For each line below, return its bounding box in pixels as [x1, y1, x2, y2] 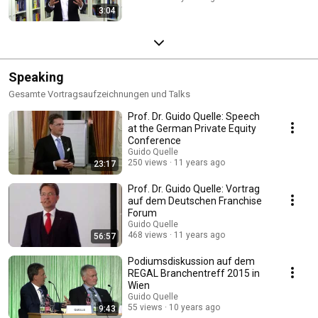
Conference [128, 134, 181, 146]
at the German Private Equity [128, 122, 256, 134]
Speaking [9, 69, 64, 84]
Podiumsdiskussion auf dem [128, 255, 255, 267]
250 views [128, 157, 168, 168]
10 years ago [169, 302, 220, 312]
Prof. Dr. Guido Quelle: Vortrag [128, 182, 260, 194]
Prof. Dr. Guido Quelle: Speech [128, 110, 260, 122]
